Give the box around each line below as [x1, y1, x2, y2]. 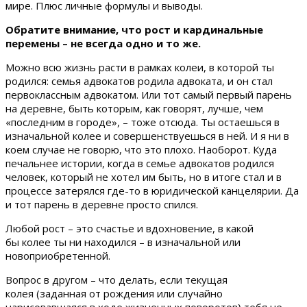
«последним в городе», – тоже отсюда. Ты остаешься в [5, 114, 280, 129]
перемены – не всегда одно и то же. [5, 36, 201, 50]
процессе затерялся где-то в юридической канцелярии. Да [5, 183, 299, 197]
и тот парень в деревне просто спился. [5, 197, 198, 211]
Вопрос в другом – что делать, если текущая [5, 272, 228, 286]
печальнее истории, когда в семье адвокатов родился [5, 156, 274, 170]
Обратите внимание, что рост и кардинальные [5, 22, 263, 36]
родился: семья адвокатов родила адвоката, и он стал [5, 73, 273, 88]
